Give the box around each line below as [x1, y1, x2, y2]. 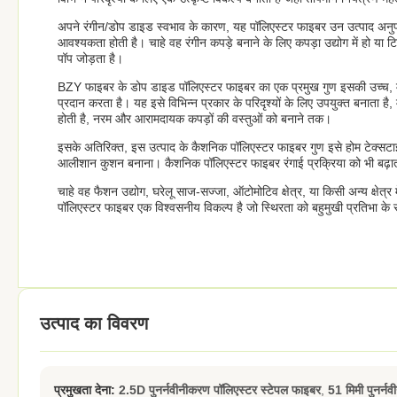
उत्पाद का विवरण [40, 314, 148, 333]
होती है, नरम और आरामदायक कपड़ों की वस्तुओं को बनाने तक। [58, 112, 331, 126]
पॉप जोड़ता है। [58, 51, 123, 66]
